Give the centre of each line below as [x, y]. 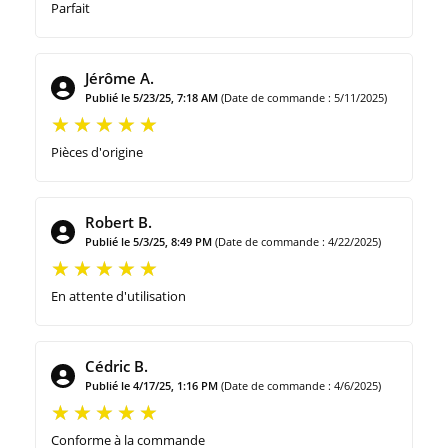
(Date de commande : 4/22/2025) [298, 242]
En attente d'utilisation [118, 296]
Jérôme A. [119, 78]
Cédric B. [116, 366]
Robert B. [118, 222]
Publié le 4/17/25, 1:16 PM [151, 386]
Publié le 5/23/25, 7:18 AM [151, 98]
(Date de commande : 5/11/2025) [304, 98]
